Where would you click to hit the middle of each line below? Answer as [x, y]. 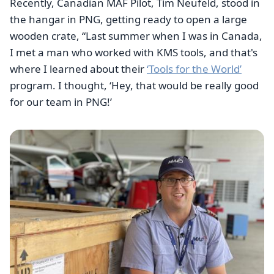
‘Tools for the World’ [194, 68]
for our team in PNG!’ [61, 102]
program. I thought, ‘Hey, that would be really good [134, 85]
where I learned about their [78, 68]
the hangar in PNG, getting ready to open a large [128, 19]
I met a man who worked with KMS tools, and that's [134, 52]
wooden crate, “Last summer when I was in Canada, [136, 35]
